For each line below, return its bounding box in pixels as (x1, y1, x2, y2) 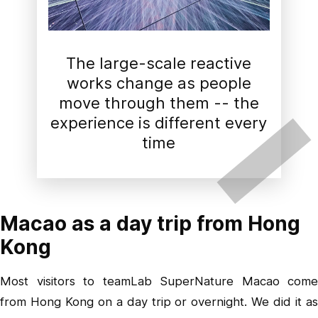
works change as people (66, 73, 251, 92)
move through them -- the (58, 93, 259, 112)
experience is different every (50, 113, 268, 132)
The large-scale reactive (66, 53, 252, 72)
